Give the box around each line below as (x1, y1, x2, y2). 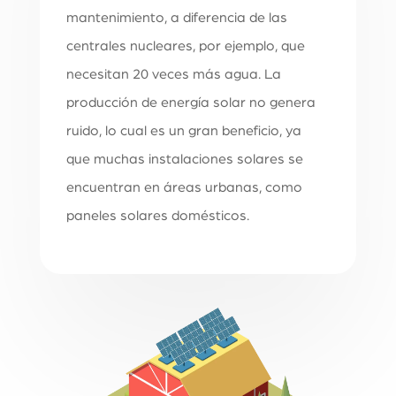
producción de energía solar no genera (65, 95, 316, 110)
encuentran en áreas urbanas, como (65, 180, 302, 195)
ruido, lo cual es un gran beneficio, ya (65, 124, 301, 139)
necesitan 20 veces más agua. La (65, 67, 281, 82)
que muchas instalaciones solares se (65, 152, 303, 167)
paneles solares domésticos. (65, 209, 249, 224)
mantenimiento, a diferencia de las (65, 11, 287, 26)
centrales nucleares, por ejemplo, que (65, 39, 305, 54)
